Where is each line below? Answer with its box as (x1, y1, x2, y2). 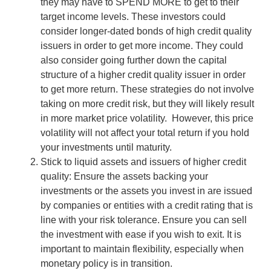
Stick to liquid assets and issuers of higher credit (40, 156, 246, 167)
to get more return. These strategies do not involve (40, 83, 254, 94)
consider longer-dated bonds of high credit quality (40, 25, 252, 36)
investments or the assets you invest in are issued (40, 185, 252, 196)
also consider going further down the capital (40, 54, 227, 65)
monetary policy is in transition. (40, 258, 172, 269)
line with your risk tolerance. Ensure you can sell (40, 214, 247, 225)
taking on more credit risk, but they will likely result (40, 98, 254, 109)
